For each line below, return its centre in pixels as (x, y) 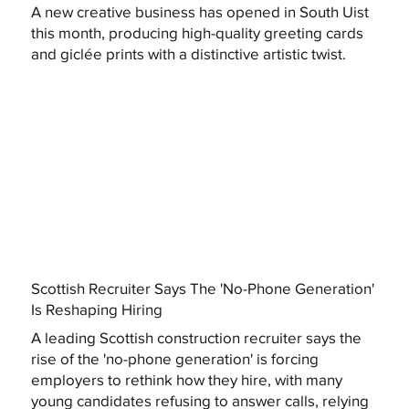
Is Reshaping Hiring (97, 309)
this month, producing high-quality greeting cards (197, 32)
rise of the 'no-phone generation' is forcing (174, 359)
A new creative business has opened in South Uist (199, 11)
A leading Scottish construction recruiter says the (196, 338)
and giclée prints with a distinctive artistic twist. (188, 53)
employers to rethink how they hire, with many (186, 380)
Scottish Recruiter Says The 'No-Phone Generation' (203, 288)
